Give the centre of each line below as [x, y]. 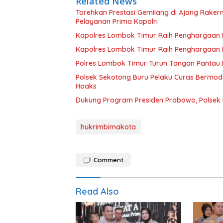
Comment [109, 160]
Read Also [97, 192]
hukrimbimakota [108, 127]
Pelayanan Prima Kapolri [117, 22]
